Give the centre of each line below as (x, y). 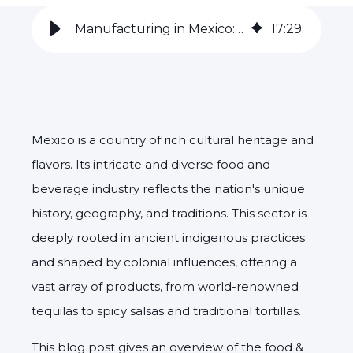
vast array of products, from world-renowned (165, 286)
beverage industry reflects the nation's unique (168, 188)
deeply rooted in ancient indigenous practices (168, 237)
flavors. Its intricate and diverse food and (151, 164)
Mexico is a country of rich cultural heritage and (173, 139)
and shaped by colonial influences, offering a (164, 262)
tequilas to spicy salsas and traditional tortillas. (166, 310)
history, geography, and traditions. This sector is (169, 213)
